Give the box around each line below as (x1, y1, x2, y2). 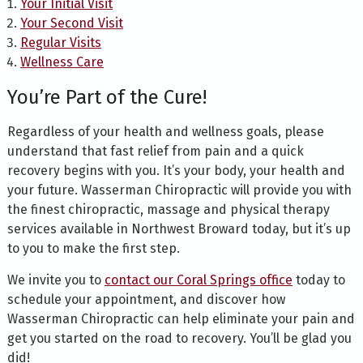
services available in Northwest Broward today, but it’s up (6, 221, 351, 237)
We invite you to (6, 272, 105, 288)
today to (292, 272, 345, 288)
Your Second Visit (19, 15, 123, 32)
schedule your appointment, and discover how (6, 292, 285, 308)
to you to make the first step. (6, 241, 180, 257)
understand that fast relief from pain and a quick (6, 143, 304, 160)
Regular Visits (19, 35, 101, 51)
